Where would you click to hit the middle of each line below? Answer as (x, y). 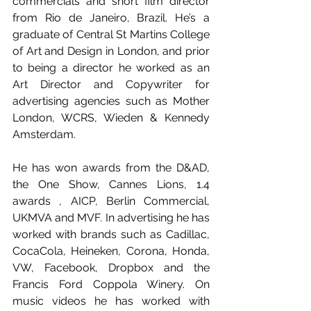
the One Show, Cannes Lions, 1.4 (111, 184)
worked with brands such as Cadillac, (111, 234)
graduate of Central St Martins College (111, 34)
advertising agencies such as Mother (111, 101)
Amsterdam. (44, 134)
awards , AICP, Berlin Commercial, (111, 201)
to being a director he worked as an (111, 68)
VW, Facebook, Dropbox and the (111, 268)
